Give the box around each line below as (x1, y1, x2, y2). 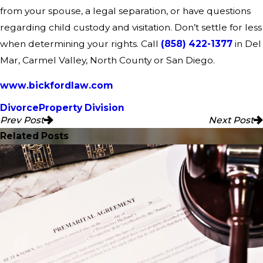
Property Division (39, 102, 124, 113)
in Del (232, 38, 261, 49)
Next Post (208, 114, 254, 126)
